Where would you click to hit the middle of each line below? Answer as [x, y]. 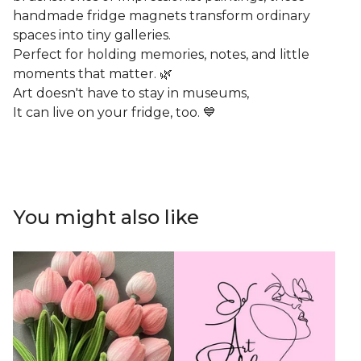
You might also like [106, 218]
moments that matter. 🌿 [93, 74]
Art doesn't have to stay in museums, [131, 93]
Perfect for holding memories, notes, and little [161, 55]
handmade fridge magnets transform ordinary [162, 16]
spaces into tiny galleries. [92, 35]
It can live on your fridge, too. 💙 [114, 113]
